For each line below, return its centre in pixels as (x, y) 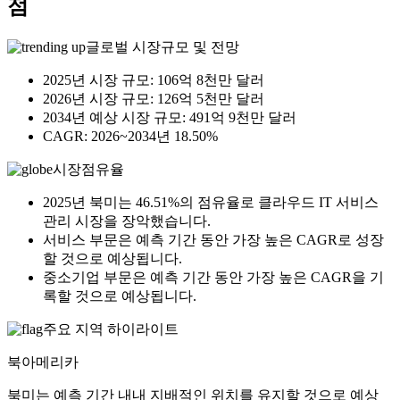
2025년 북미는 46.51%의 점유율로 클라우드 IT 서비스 (211, 203)
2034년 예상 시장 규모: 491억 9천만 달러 (170, 118)
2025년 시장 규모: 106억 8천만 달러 (154, 80)
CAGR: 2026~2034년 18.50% (130, 137)
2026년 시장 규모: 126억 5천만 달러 (154, 99)
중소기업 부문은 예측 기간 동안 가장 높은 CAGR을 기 (213, 278)
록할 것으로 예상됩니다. (120, 296)
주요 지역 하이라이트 (111, 329)
